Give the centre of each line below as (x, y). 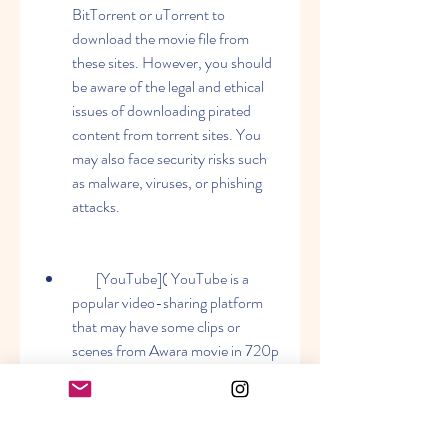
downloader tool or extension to (168, 398)
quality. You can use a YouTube (167, 374)
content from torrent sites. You (166, 134)
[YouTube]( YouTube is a (84, 278)
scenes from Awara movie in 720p (175, 350)
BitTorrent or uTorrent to (148, 14)
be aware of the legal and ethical (168, 86)
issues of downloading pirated (161, 110)
